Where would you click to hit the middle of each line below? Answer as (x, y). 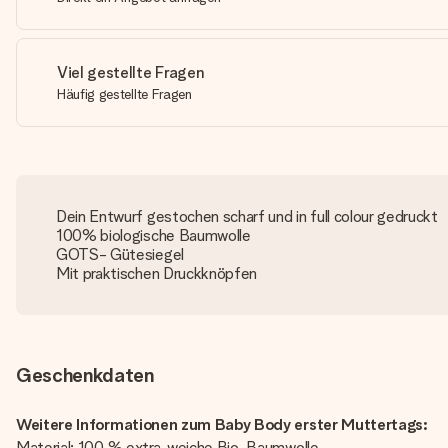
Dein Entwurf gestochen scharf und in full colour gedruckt (247, 216)
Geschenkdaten (85, 375)
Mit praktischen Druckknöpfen (157, 273)
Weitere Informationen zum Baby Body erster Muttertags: (222, 424)
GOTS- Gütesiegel (120, 254)
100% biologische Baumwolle (153, 235)
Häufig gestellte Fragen (124, 94)
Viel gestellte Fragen (131, 72)
